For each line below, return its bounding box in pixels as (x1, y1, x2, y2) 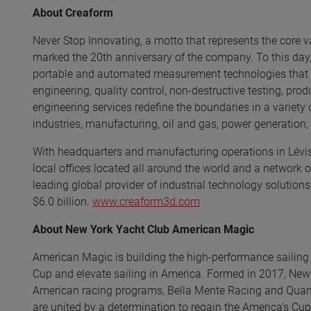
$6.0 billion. (33, 195, 92, 208)
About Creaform (33, 6, 113, 19)
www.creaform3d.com (92, 195, 200, 208)
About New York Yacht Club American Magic (33, 223, 254, 236)
